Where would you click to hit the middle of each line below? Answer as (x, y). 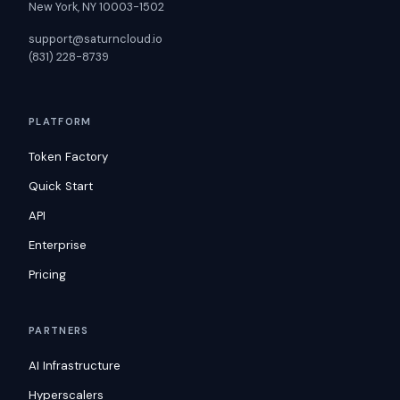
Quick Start (61, 187)
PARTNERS (59, 331)
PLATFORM (60, 122)
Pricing (47, 275)
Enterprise (58, 246)
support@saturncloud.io (96, 39)
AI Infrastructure (75, 366)
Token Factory (68, 157)
